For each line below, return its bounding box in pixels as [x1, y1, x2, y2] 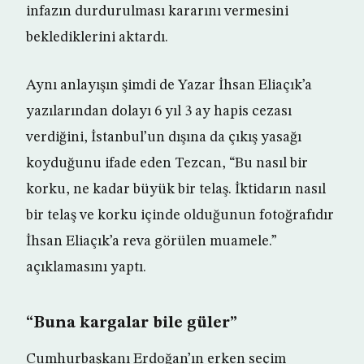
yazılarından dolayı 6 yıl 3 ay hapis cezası [26, 104, 292, 119]
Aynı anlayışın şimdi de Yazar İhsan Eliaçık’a [26, 78, 312, 93]
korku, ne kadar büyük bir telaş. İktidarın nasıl [26, 182, 326, 197]
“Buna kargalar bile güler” [26, 315, 237, 332]
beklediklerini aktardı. [26, 30, 168, 45]
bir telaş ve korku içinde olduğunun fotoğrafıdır [26, 208, 334, 223]
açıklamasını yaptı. [26, 260, 146, 275]
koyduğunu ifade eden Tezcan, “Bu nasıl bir [26, 156, 308, 171]
